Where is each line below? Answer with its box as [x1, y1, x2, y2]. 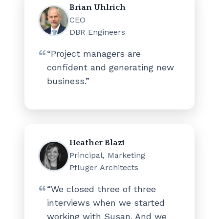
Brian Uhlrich [69, 2, 126, 13]
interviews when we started [47, 197, 165, 208]
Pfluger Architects [69, 163, 138, 173]
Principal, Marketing [69, 151, 145, 160]
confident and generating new [47, 62, 174, 73]
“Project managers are [47, 48, 141, 59]
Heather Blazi [69, 138, 125, 148]
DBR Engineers [69, 27, 125, 37]
